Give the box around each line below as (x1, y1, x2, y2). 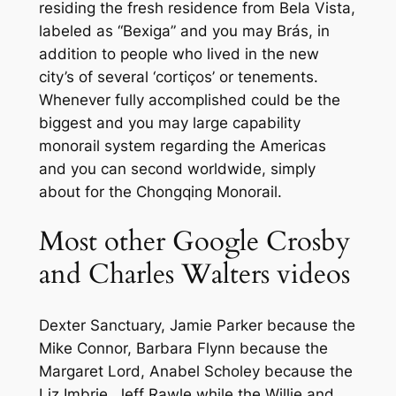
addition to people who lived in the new (38, 44, 319, 63)
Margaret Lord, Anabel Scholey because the (38, 362, 353, 381)
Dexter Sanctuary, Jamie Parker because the (38, 316, 355, 335)
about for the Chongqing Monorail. (38, 182, 282, 201)
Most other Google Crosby (38, 223, 350, 261)
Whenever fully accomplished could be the (38, 90, 340, 109)
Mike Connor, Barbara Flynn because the (38, 339, 328, 358)
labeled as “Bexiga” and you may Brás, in (38, 21, 330, 40)
